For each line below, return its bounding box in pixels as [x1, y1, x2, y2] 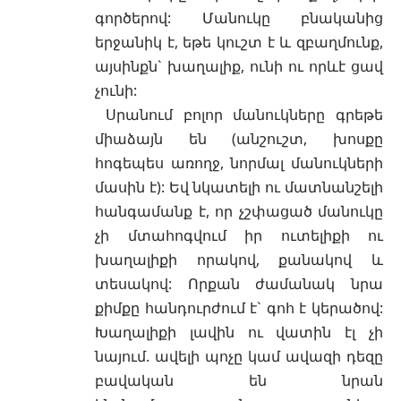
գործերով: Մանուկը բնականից [95, 7, 383, 28]
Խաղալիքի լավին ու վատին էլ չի [95, 321, 383, 342]
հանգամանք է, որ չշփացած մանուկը [95, 200, 383, 221]
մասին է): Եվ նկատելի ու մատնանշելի [95, 176, 383, 197]
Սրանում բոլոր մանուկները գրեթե [95, 104, 383, 124]
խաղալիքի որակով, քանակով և [95, 249, 383, 269]
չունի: [95, 80, 137, 100]
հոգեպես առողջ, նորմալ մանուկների [95, 152, 383, 173]
